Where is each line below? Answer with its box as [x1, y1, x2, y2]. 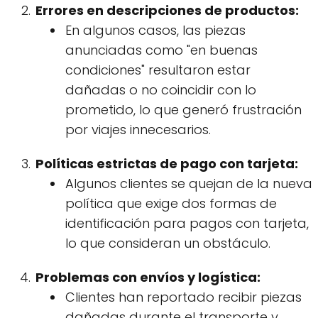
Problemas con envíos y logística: [35, 268, 261, 286]
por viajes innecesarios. [65, 120, 211, 138]
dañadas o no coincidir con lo [65, 80, 256, 99]
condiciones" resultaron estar [65, 60, 251, 79]
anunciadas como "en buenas [65, 40, 258, 59]
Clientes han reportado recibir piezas [65, 287, 302, 306]
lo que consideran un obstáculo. [65, 234, 270, 252]
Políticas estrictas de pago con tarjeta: [35, 154, 298, 172]
